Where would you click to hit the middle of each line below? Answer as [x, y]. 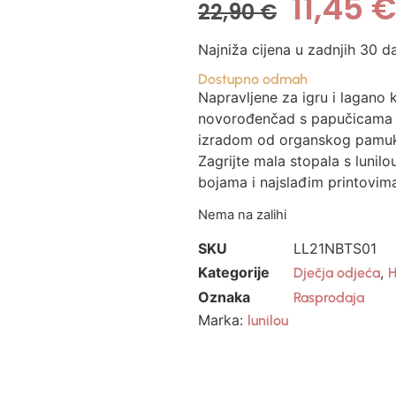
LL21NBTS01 [335, 248]
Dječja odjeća [337, 272]
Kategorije [234, 272]
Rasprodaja [329, 297]
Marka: [223, 320]
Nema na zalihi [242, 215]
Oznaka [224, 297]
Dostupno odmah [253, 79]
